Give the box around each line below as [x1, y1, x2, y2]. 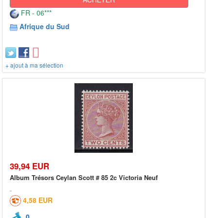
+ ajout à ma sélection [5, 61, 63, 70]
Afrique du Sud [19, 21, 70, 32]
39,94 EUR [10, 160, 49, 172]
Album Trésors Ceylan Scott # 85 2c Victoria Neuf [10, 172, 158, 182]
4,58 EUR [23, 195, 53, 205]
